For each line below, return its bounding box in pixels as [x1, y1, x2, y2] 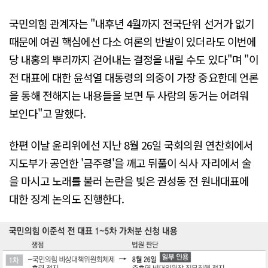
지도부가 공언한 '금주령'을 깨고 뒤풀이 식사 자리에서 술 [9, 155, 251, 171]
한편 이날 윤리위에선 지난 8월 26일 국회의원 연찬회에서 [9, 137, 253, 153]
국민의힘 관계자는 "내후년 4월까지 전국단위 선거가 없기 [9, 15, 254, 31]
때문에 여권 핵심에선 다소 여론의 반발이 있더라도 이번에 [9, 33, 256, 49]
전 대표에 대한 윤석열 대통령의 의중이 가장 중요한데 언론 [9, 69, 258, 85]
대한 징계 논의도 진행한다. [9, 191, 124, 207]
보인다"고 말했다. [9, 105, 86, 121]
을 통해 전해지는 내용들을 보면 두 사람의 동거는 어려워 [9, 87, 249, 103]
